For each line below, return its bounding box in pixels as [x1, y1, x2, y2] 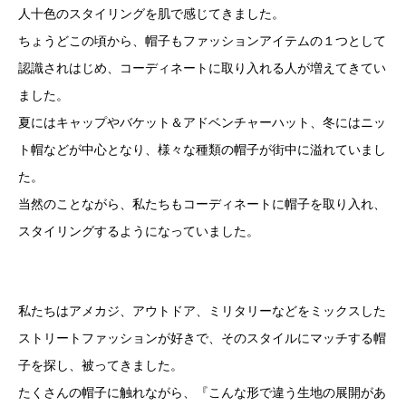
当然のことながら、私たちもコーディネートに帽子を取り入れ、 [18, 197, 386, 211]
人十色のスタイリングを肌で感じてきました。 [18, 6, 285, 21]
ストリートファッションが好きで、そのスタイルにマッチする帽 [18, 331, 386, 345]
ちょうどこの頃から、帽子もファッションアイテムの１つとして [18, 34, 386, 48]
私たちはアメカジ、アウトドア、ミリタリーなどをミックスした [18, 304, 386, 318]
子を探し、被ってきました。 [18, 358, 183, 372]
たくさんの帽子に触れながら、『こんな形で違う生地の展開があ [18, 385, 386, 400]
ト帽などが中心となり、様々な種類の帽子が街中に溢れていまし [18, 142, 386, 157]
